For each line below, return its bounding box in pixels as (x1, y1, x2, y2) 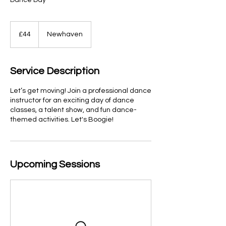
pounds (11, 33, 28, 38)
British (11, 27, 25, 33)
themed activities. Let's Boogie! (10, 116, 114, 123)
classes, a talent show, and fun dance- (10, 106, 137, 114)
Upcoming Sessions (10, 159, 100, 169)
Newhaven (47, 31, 83, 38)
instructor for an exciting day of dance (10, 97, 134, 104)
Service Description (10, 66, 99, 76)
